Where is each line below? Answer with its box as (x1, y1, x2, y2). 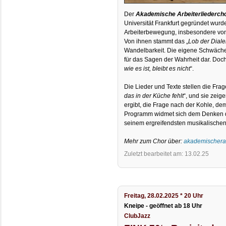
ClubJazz (124, 212, 151, 220)
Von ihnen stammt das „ (124, 38, 189, 45)
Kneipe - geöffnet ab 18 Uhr (124, 202, 203, 209)
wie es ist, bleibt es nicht (124, 65, 191, 73)
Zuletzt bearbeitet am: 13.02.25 (124, 150, 209, 157)
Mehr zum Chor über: (124, 138, 184, 145)
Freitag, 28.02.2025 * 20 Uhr (124, 192, 204, 199)
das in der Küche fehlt (124, 92, 184, 100)
